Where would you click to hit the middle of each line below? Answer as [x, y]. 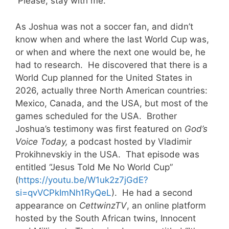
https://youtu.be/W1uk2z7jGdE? [83, 180]
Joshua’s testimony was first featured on [100, 129]
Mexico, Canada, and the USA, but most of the [112, 103]
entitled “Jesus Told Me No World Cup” [94, 167]
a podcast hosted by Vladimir [130, 141]
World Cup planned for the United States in [104, 77]
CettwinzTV [103, 205]
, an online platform [166, 205]
